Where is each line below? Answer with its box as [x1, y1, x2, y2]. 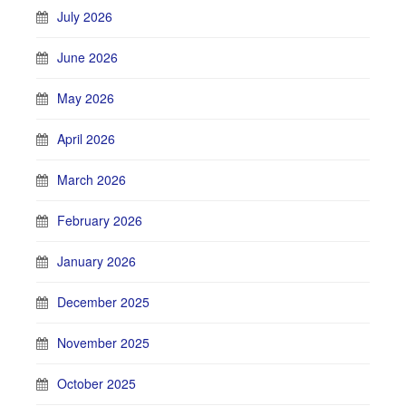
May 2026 [57, 89, 114, 108]
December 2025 [57, 293, 150, 312]
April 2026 [57, 130, 115, 149]
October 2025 [57, 374, 136, 393]
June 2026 [57, 48, 118, 67]
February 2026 [57, 211, 142, 230]
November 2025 [57, 333, 150, 353]
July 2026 [57, 7, 112, 26]
